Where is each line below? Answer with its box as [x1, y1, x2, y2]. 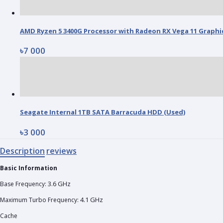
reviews [46, 145, 77, 156]
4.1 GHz [80, 195, 103, 204]
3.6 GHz [48, 179, 71, 188]
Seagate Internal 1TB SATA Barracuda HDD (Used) [20, 108, 185, 117]
